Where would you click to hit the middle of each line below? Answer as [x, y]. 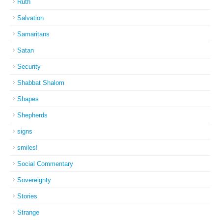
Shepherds [32, 115]
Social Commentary [45, 164]
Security [29, 67]
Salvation [30, 18]
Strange [28, 212]
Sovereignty [34, 180]
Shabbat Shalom [41, 83]
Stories [27, 196]
